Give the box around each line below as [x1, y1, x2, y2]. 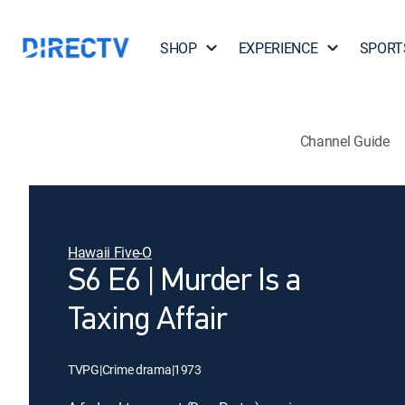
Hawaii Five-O [68, 242, 152, 262]
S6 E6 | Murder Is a [68, 266, 301, 298]
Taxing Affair [68, 305, 228, 337]
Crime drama [101, 361, 172, 378]
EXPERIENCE [238, 38, 318, 58]
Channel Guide [299, 130, 390, 151]
